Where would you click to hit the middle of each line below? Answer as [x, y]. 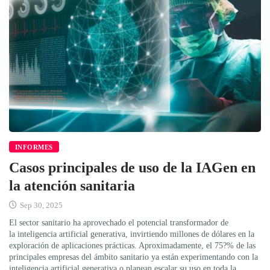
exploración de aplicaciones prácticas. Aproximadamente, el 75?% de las [132, 245]
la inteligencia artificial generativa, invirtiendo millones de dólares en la [132, 234]
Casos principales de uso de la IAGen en [132, 167]
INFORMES [34, 147]
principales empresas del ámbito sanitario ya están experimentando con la [133, 257]
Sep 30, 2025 [40, 205]
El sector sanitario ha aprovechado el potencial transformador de [119, 222]
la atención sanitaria [72, 185]
